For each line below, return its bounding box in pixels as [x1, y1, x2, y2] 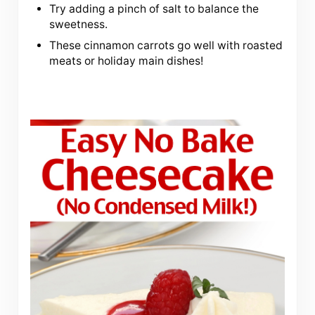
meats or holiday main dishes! [49, 53, 204, 67]
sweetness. [49, 17, 108, 31]
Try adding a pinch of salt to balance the [49, 1, 259, 15]
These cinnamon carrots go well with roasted [49, 38, 283, 52]
